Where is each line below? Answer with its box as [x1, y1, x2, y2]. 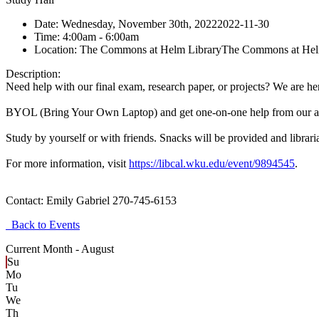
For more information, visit [6, 157, 129, 169]
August [81, 242, 114, 255]
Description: [6, 67, 61, 80]
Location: [34, 43, 80, 56]
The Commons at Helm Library [80, 43, 221, 56]
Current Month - [6, 242, 81, 255]
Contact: [6, 194, 46, 206]
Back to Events [6, 218, 80, 231]
